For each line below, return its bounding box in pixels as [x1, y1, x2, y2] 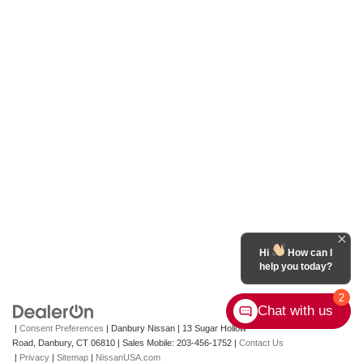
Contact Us [239, 338, 284, 348]
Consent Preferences [19, 323, 104, 334]
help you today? [259, 261, 332, 272]
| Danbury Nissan [104, 323, 175, 334]
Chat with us [258, 303, 333, 318]
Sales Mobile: [122, 338, 174, 348]
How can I [285, 247, 332, 258]
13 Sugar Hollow [180, 323, 246, 334]
